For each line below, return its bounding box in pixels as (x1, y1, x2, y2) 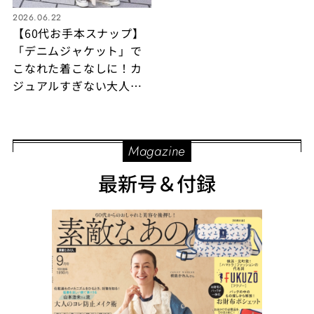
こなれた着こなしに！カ (12, 60, 142, 77)
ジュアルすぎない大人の (12, 77, 142, 95)
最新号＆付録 (98, 169, 216, 198)
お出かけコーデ (12, 95, 95, 112)
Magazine (128, 142, 186, 161)
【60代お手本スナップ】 (12, 25, 144, 42)
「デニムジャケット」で (12, 42, 142, 60)
